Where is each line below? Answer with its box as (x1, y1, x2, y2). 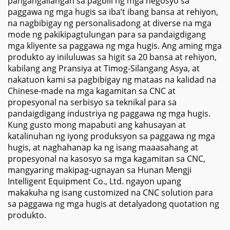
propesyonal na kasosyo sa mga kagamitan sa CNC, (8, 153, 205, 164)
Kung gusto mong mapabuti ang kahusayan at (8, 119, 186, 130)
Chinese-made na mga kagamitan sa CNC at (8, 85, 176, 97)
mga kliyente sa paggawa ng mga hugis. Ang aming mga (8, 40, 222, 51)
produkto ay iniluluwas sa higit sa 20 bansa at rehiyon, (8, 51, 217, 63)
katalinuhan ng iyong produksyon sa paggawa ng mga (8, 130, 215, 142)
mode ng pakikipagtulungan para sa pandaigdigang (8, 29, 206, 40)
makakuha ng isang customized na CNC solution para (8, 187, 213, 198)
